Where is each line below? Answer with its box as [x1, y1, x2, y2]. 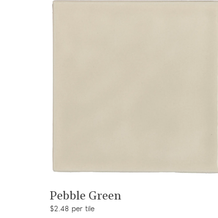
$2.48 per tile [50, 203, 94, 214]
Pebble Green [50, 190, 121, 202]
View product [109, 181, 166, 193]
